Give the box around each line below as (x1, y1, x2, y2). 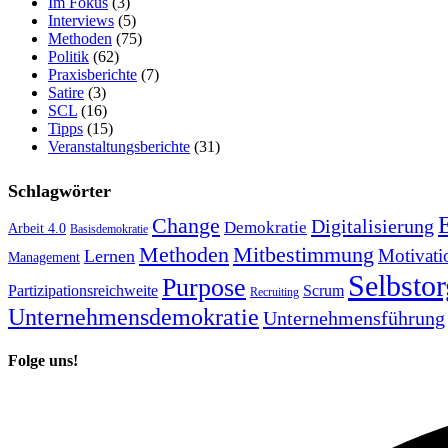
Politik (48, 48, 89, 66)
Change (152, 212, 220, 238)
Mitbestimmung (233, 241, 374, 267)
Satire (48, 84, 84, 102)
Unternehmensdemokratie (8, 302, 259, 330)
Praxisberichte (48, 66, 137, 84)
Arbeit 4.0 (8, 219, 66, 236)
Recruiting (250, 284, 299, 299)
